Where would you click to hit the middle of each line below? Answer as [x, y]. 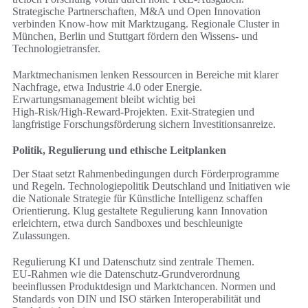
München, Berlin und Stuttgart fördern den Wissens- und [135, 36]
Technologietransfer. [56, 49]
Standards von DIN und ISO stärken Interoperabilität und [136, 299]
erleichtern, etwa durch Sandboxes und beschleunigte [128, 223]
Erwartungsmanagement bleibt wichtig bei [104, 100]
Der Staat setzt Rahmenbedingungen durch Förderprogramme [146, 174]
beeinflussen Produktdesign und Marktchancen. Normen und [144, 287]
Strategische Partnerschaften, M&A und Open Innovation [136, 12]
